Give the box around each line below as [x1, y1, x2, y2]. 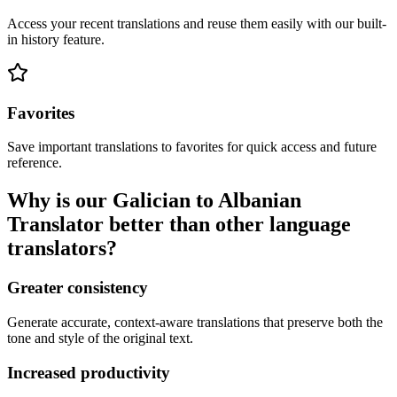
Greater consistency [7, 278, 148, 298]
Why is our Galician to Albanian [7, 189, 301, 213]
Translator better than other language [7, 213, 351, 237]
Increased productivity [7, 362, 170, 382]
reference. [7, 155, 62, 171]
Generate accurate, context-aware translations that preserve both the [7, 314, 383, 330]
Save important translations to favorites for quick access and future [7, 139, 377, 155]
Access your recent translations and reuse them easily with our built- [7, 16, 386, 31]
